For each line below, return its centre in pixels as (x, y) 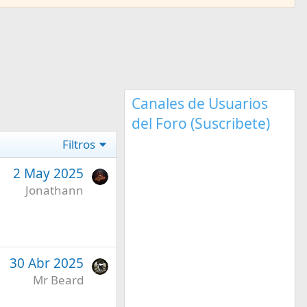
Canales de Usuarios (199, 103)
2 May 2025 (48, 173)
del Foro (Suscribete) (200, 123)
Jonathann (54, 190)
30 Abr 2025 (46, 263)
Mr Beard (58, 280)
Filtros (79, 144)
